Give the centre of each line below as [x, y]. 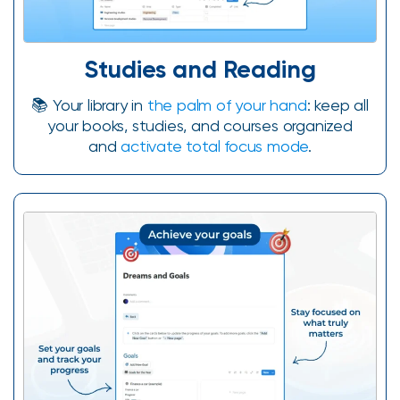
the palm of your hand [227, 105]
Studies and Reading [200, 69]
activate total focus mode [215, 146]
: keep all [337, 105]
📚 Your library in [89, 105]
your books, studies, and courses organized [200, 125]
